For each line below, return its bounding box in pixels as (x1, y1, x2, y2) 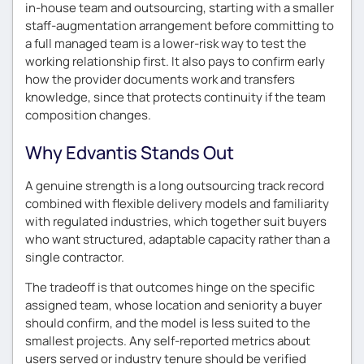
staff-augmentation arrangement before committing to (25, 16, 334, 34)
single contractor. (25, 248, 124, 266)
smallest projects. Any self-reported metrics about (25, 331, 310, 349)
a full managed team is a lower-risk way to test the (25, 34, 306, 52)
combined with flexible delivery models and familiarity (25, 194, 329, 212)
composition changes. (25, 106, 151, 123)
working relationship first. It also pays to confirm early (25, 52, 325, 70)
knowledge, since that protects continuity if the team (25, 88, 326, 106)
